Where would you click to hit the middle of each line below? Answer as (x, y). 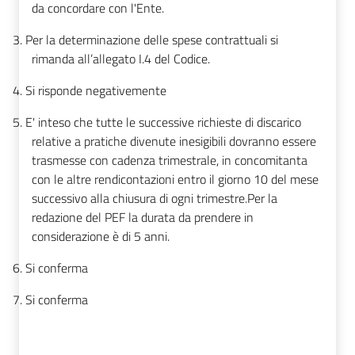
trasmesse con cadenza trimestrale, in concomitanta (170, 160)
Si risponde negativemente (96, 91)
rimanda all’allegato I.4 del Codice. (121, 59)
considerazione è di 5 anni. (101, 237)
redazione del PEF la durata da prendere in (143, 218)
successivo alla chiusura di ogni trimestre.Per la (155, 198)
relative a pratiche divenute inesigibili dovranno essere (174, 141)
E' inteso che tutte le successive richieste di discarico (163, 122)
